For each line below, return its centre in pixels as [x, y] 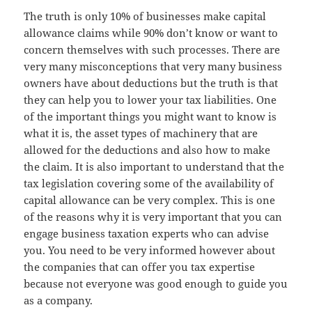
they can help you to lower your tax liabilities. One [150, 100]
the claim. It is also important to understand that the [154, 167]
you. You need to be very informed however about [150, 250]
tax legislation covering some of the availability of [149, 184]
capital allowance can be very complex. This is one [150, 200]
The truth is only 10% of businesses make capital [145, 16]
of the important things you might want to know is [150, 117]
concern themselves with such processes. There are [152, 50]
